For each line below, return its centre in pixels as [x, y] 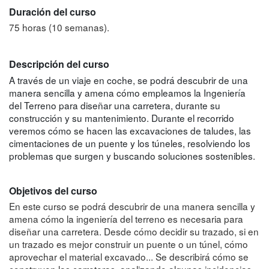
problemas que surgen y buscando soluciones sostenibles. [132, 155]
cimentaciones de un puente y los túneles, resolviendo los [130, 143]
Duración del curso [53, 12]
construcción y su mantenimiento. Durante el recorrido [122, 117]
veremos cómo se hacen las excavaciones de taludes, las [130, 130]
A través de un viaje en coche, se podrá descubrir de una [128, 80]
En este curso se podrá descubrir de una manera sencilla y [132, 206]
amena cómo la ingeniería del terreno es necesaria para [126, 219]
